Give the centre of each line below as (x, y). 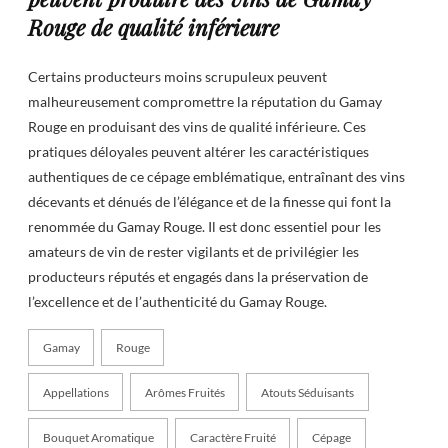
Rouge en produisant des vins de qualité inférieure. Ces (197, 127)
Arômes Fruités (184, 392)
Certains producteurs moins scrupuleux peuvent (177, 77)
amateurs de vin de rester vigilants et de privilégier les (193, 252)
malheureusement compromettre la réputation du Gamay (205, 102)
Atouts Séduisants (307, 392)
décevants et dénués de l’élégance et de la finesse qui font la (209, 202)
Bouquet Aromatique (98, 437)
